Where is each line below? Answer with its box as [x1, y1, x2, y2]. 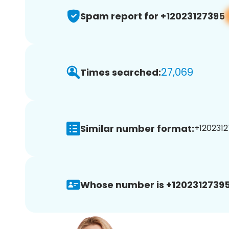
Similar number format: [80, 122, 194, 135]
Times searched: [80, 65, 161, 79]
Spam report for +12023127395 [80, 9, 225, 22]
